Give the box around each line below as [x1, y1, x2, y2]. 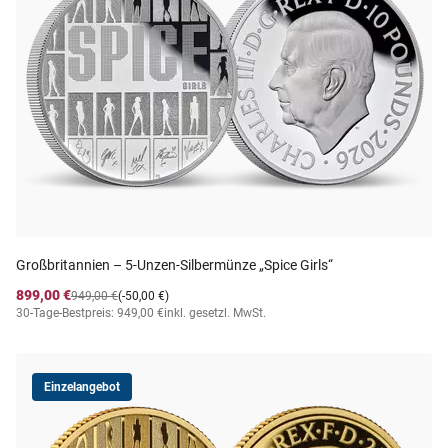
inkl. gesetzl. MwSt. [164, 306, 266, 320]
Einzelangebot [44, 380, 120, 394]
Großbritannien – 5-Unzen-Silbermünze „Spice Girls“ [16, 257, 333, 273]
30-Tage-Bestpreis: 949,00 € [16, 306, 164, 320]
